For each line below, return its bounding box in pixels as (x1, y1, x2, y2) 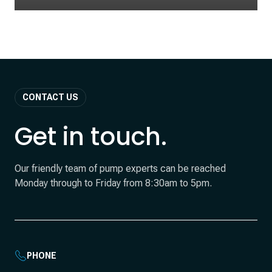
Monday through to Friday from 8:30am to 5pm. (15, 177, 212, 189)
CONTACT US (22, 92, 78, 102)
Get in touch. (15, 120, 167, 154)
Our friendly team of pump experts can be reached (15, 163, 226, 174)
